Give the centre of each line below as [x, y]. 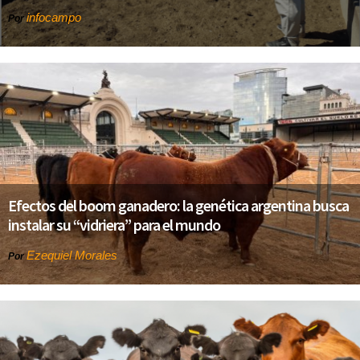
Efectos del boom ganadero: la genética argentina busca [178, 206]
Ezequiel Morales [72, 256]
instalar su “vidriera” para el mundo [114, 225]
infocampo [54, 17]
